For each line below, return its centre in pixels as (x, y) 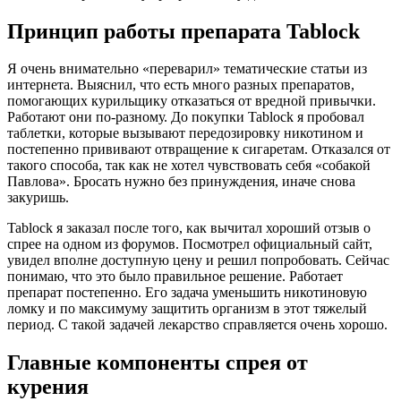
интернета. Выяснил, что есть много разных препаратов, (181, 85)
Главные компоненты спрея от (158, 363)
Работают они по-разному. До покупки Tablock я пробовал (186, 117)
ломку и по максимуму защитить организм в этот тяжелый (187, 309)
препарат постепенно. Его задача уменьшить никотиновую (187, 293)
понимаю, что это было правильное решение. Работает (175, 277)
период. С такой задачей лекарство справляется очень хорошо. (197, 325)
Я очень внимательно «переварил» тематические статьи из (187, 69)
